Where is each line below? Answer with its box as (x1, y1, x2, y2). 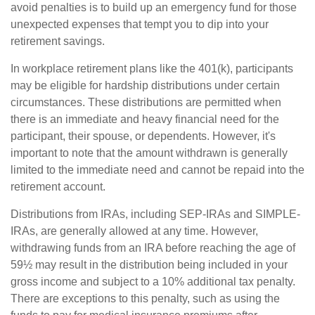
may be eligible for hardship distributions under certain (11, 79, 280, 91)
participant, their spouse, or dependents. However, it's (11, 130, 276, 142)
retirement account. (11, 181, 105, 193)
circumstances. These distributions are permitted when (11, 96, 281, 108)
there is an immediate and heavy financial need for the (11, 113, 279, 125)
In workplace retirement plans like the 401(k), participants (11, 63, 293, 75)
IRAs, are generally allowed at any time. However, (11, 225, 258, 237)
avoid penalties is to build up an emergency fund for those (11, 1, 297, 13)
